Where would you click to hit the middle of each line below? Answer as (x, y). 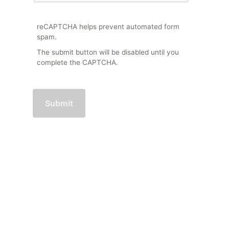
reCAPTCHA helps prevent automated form (108, 26)
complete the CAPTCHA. (77, 62)
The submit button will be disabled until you (108, 52)
